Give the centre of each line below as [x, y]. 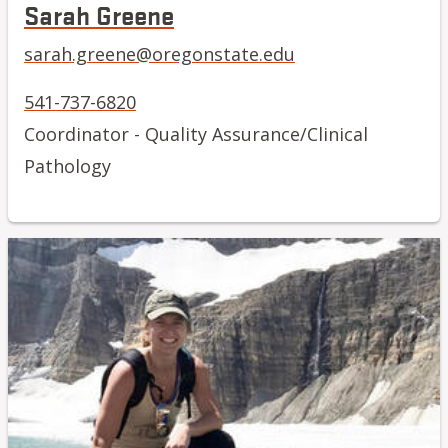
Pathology [67, 165]
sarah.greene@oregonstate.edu [159, 53]
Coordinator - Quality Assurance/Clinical [196, 133]
